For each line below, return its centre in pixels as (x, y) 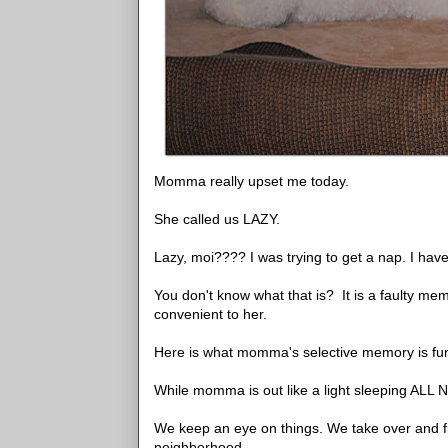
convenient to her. (210, 314)
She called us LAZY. (217, 219)
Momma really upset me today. (251, 181)
